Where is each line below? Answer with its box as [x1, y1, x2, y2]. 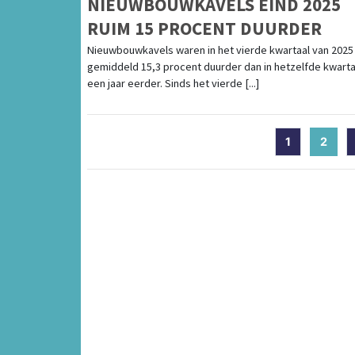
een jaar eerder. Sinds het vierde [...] [87, 76, 259, 91]
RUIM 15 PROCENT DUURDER [87, 17, 322, 40]
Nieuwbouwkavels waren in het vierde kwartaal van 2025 [87, 43, 353, 58]
